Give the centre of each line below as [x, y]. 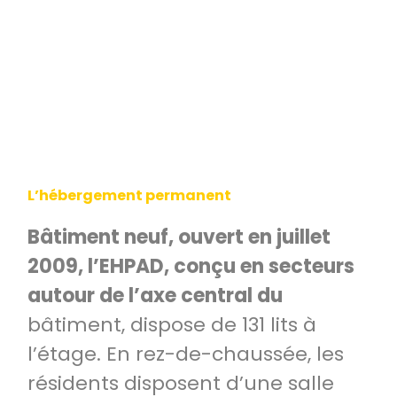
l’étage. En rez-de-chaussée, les [186, 354]
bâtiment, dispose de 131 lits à [172, 325]
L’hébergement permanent [129, 195]
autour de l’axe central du [155, 296]
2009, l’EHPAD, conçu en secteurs [191, 266]
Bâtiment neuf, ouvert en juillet [179, 237]
